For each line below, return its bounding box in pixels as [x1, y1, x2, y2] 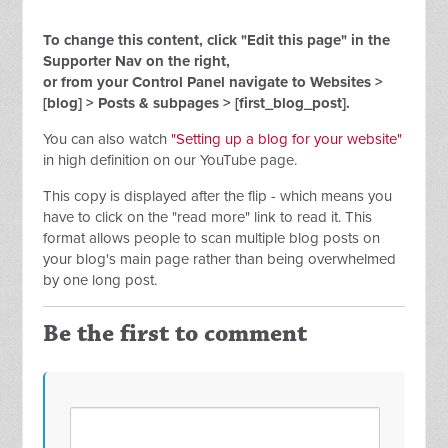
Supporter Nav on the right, [43, 52, 231, 71]
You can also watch [43, 130, 172, 149]
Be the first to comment [43, 319, 308, 350]
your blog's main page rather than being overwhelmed [43, 250, 397, 269]
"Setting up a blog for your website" [171, 130, 403, 149]
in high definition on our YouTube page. [43, 151, 298, 170]
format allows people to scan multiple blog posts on [43, 229, 381, 248]
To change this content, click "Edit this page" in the [43, 31, 391, 50]
